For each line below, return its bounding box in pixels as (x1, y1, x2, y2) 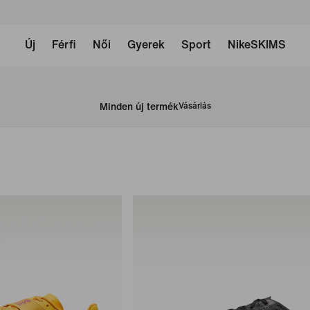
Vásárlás (178, 102, 211, 111)
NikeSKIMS (227, 39, 286, 51)
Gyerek (127, 39, 165, 51)
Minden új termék (99, 101, 179, 112)
